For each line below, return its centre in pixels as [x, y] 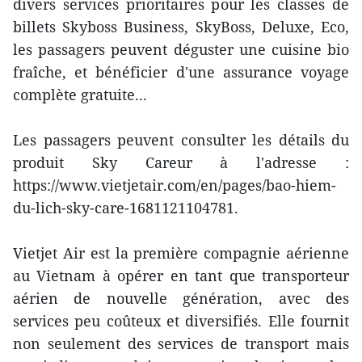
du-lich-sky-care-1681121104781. [126, 208]
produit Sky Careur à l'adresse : [181, 162]
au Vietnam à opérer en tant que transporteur [181, 276]
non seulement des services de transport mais [181, 343]
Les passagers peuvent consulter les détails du [181, 140]
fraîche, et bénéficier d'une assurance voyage [181, 72]
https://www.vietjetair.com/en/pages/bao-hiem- [175, 185]
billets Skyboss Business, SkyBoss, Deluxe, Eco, [181, 27]
